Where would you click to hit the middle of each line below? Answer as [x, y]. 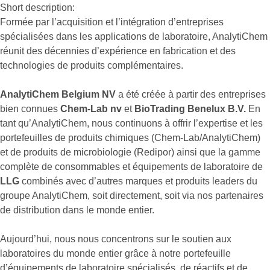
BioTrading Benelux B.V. [190, 109]
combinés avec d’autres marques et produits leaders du [138, 181]
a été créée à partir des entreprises [191, 95]
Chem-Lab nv [91, 109]
